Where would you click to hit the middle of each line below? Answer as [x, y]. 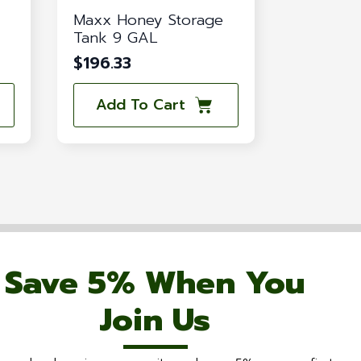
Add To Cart [140, 105]
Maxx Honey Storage [149, 20]
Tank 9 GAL [116, 37]
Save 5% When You [156, 282]
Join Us [156, 319]
